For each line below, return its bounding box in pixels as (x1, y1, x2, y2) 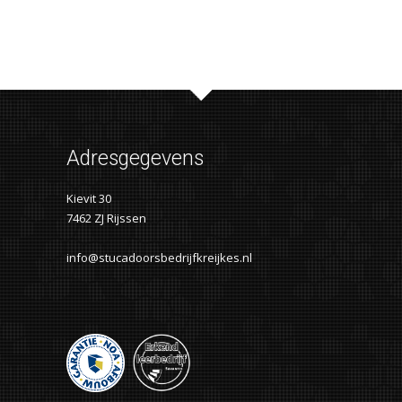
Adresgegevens (66, 145, 204, 170)
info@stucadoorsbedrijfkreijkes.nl (66, 249, 252, 266)
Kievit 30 (66, 189, 111, 206)
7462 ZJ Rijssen (66, 209, 146, 226)
